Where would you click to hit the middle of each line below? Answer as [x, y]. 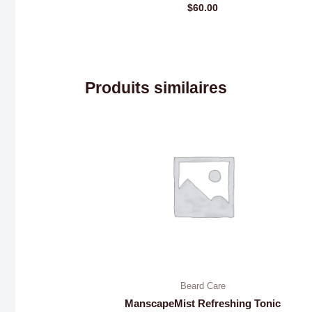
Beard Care [203, 286]
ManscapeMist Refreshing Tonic [203, 304]
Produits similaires [156, 88]
